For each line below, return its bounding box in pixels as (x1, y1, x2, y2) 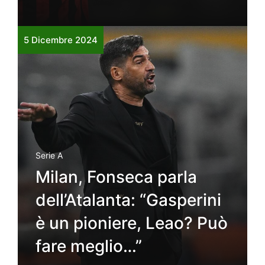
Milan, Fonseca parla (35, 166, 197, 187)
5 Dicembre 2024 (24, 34, 98, 46)
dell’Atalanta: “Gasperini (35, 189, 221, 210)
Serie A (35, 150, 63, 160)
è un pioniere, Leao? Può (35, 212, 228, 233)
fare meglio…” (35, 235, 142, 256)
